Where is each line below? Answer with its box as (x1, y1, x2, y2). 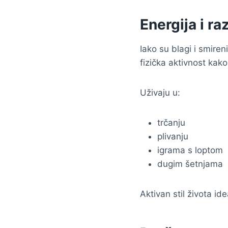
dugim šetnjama (157, 158, 223, 169)
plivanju (157, 131, 188, 141)
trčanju (157, 117, 185, 128)
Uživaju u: (140, 87, 180, 98)
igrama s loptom (157, 145, 223, 155)
